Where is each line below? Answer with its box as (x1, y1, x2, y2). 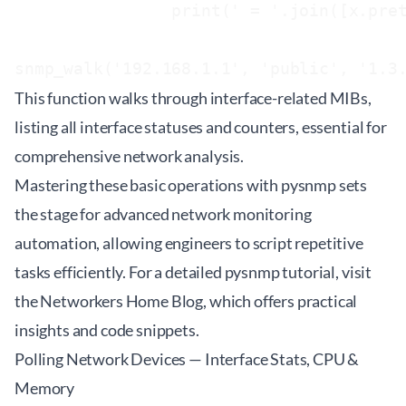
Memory (14, 378, 75, 398)
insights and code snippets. (14, 320, 199, 340)
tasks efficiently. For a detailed (14, 262, 225, 282)
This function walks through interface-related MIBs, (14, 88, 372, 108)
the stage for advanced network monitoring (14, 204, 312, 224)
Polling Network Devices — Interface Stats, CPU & (14, 349, 360, 369)
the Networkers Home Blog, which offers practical (14, 291, 358, 311)
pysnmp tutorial (224, 262, 336, 282)
